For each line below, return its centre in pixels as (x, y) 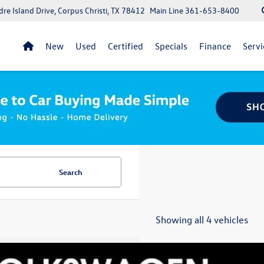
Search (71, 172)
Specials (171, 46)
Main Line (166, 10)
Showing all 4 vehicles (202, 220)
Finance (215, 46)
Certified (126, 46)
